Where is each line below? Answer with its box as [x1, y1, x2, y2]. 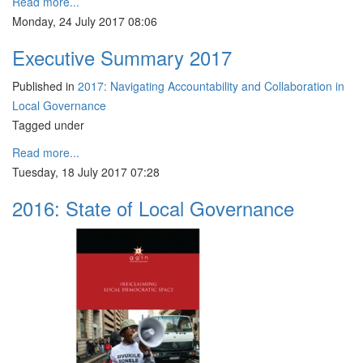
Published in [12, 78, 75, 94]
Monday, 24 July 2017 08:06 [12, 13, 157, 29]
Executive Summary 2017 [12, 43, 232, 71]
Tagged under [12, 117, 84, 133]
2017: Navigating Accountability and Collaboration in [78, 78, 344, 94]
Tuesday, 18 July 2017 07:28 [12, 164, 160, 180]
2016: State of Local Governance [12, 194, 294, 222]
